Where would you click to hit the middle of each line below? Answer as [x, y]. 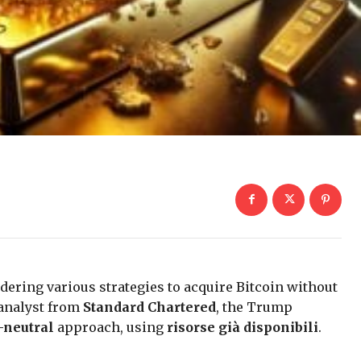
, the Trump [254, 307]
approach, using [110, 327]
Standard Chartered [149, 307]
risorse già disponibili [243, 327]
